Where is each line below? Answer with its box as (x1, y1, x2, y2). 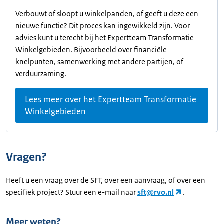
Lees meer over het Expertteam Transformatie (25, 94, 196, 105)
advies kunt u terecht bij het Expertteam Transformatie (15, 33, 194, 42)
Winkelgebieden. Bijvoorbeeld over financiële (15, 45, 167, 54)
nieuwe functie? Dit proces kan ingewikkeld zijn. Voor (15, 21, 190, 30)
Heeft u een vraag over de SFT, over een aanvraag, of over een (6, 175, 205, 185)
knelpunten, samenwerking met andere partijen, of (15, 57, 183, 66)
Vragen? (6, 150, 47, 164)
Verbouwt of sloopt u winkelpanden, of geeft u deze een (15, 9, 198, 18)
